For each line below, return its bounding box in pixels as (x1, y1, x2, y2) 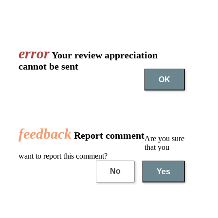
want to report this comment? (18, 151, 108, 160)
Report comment (72, 130, 145, 141)
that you (145, 143, 169, 151)
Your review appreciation (50, 50, 158, 61)
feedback (18, 126, 72, 142)
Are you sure (145, 134, 184, 143)
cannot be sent (18, 61, 78, 72)
